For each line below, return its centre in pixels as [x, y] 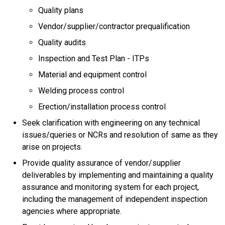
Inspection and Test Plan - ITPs [94, 59]
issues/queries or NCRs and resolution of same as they [120, 135]
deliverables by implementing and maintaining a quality [118, 175]
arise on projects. [52, 147]
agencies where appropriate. [72, 211]
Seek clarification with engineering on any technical [111, 123]
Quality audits [62, 43]
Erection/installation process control [102, 107]
